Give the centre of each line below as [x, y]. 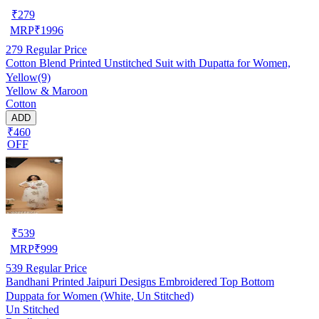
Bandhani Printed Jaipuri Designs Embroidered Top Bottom [140, 281]
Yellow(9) [28, 77]
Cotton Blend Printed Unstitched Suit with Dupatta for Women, [148, 63]
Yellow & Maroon [47, 90]
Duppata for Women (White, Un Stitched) [100, 296]
